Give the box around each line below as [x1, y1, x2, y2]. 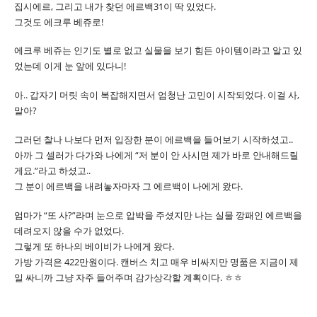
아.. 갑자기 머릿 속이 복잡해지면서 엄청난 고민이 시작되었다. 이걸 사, [14, 88, 299, 102]
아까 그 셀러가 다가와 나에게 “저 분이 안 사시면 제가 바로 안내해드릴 [14, 148, 299, 161]
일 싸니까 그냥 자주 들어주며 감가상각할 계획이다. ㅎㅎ [14, 270, 243, 284]
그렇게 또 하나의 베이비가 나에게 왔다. [14, 239, 174, 253]
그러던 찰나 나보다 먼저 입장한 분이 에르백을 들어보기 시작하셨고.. [14, 132, 293, 146]
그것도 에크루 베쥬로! [14, 15, 103, 28]
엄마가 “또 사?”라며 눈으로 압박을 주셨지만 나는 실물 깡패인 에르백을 [14, 208, 302, 221]
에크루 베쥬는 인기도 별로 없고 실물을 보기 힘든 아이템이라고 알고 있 [14, 44, 302, 57]
